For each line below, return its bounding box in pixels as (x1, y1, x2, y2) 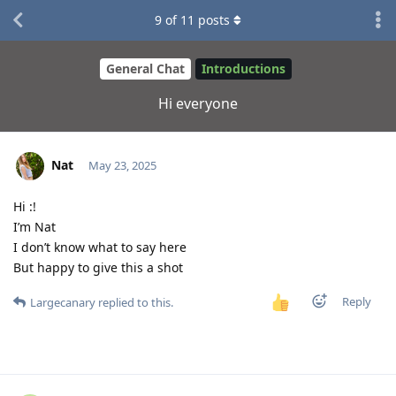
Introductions (202, 60, 286, 78)
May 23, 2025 (88, 156, 156, 173)
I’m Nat (13, 217, 56, 235)
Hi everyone (158, 93, 238, 113)
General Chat (106, 60, 185, 78)
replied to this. (95, 293, 173, 310)
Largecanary (30, 293, 95, 310)
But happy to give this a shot (13, 258, 183, 276)
